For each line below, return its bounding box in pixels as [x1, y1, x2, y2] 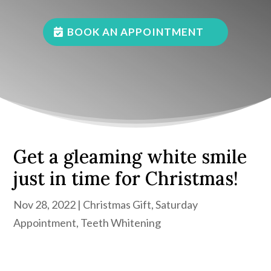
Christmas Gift [83, 198, 152, 212]
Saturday [155, 198, 198, 212]
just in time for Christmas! [13, 167, 239, 191]
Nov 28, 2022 [13, 198, 76, 212]
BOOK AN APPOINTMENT [67, 25, 204, 39]
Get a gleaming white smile [13, 145, 247, 169]
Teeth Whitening [80, 216, 162, 230]
